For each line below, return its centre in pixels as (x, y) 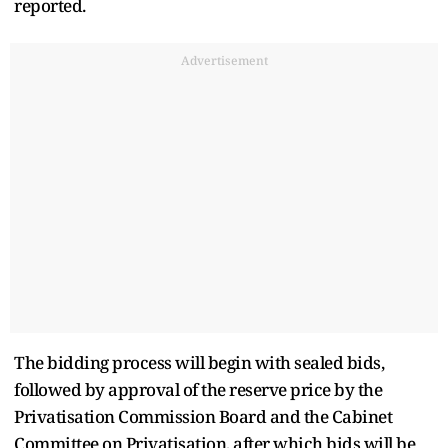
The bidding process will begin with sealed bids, (199, 362)
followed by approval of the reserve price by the (198, 389)
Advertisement (224, 60)
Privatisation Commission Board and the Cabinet (203, 416)
